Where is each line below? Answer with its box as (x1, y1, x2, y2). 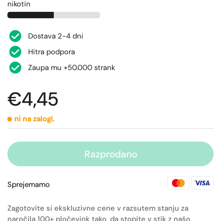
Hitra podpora (28, 47, 75, 57)
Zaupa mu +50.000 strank (28, 63, 115, 73)
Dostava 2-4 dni (28, 31, 83, 41)
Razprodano (84, 147, 137, 160)
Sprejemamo (7, 180, 50, 190)
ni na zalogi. (14, 114, 54, 124)
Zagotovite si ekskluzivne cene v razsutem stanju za (7, 203, 188, 214)
